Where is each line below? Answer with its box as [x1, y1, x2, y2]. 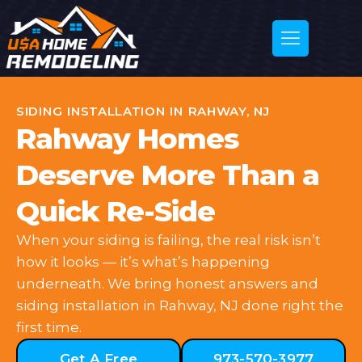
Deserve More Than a [16, 158, 319, 192]
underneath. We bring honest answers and [16, 276, 318, 292]
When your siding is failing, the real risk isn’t [16, 232, 321, 248]
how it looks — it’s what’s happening [16, 254, 270, 270]
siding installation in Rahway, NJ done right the [16, 297, 343, 314]
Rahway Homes [16, 121, 238, 156]
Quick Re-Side [16, 194, 215, 229]
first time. [16, 319, 82, 335]
